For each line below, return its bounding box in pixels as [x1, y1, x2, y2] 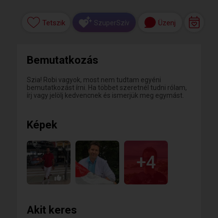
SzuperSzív [94, 18, 129, 27]
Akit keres [27, 204, 77, 216]
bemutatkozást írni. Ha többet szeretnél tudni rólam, [27, 84, 187, 91]
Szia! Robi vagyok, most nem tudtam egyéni [27, 76, 161, 84]
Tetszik [42, 18, 65, 28]
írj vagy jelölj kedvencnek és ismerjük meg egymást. [27, 91, 184, 99]
